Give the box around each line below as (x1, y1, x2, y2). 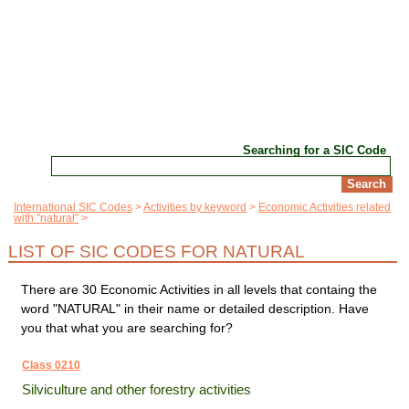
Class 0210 (22, 359, 81, 372)
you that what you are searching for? (21, 320, 234, 336)
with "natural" (14, 212, 79, 225)
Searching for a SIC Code (243, 142, 387, 157)
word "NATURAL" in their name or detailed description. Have (21, 301, 370, 317)
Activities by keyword (143, 201, 246, 215)
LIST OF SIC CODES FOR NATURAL (8, 241, 306, 261)
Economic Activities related (258, 201, 391, 215)
